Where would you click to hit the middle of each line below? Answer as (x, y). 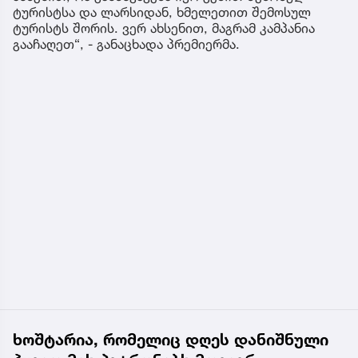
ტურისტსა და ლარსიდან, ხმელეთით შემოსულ (162, 12)
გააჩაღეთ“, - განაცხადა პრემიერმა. (126, 44)
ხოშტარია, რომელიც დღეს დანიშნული (171, 340)
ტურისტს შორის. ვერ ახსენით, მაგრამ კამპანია (164, 28)
